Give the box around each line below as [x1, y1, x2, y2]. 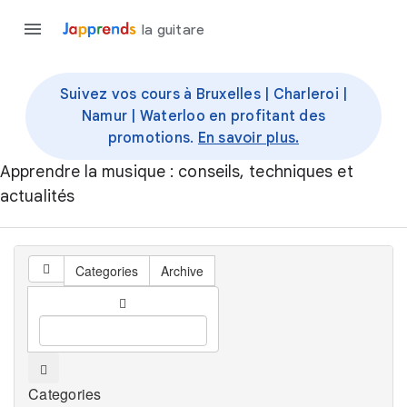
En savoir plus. [197, 129, 300, 147]
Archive [161, 262, 204, 280]
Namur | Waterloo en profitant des [81, 107, 326, 125]
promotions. [107, 129, 194, 147]
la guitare [141, 20, 205, 38]
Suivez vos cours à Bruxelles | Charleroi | [59, 85, 348, 104]
